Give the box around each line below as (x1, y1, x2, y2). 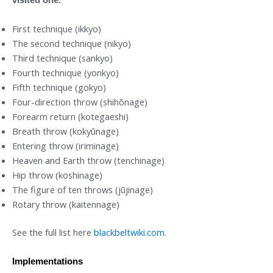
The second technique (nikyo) (12, 37, 131, 50)
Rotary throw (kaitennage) (12, 198, 119, 211)
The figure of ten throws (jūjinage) (12, 183, 153, 196)
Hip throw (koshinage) (12, 169, 102, 182)
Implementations (12, 257, 83, 267)
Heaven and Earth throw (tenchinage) (12, 154, 165, 167)
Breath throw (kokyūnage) (12, 125, 119, 138)
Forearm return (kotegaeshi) (12, 110, 129, 123)
